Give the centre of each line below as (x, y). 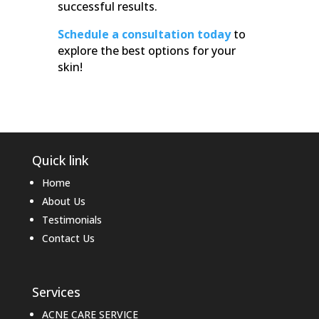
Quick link (60, 161)
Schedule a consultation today (144, 35)
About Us (63, 202)
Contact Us (68, 239)
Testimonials (72, 220)
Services (56, 292)
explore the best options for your (146, 51)
